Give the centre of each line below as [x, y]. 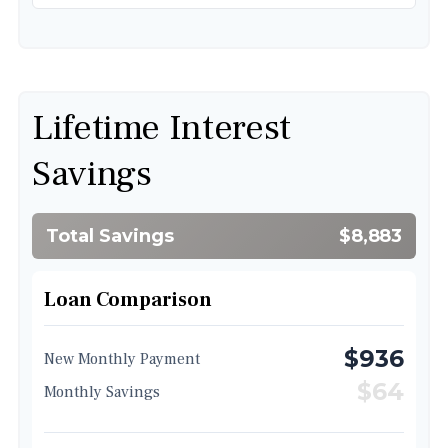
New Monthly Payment [122, 358]
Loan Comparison [128, 300]
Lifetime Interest [161, 128]
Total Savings [110, 236]
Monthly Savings [102, 391]
